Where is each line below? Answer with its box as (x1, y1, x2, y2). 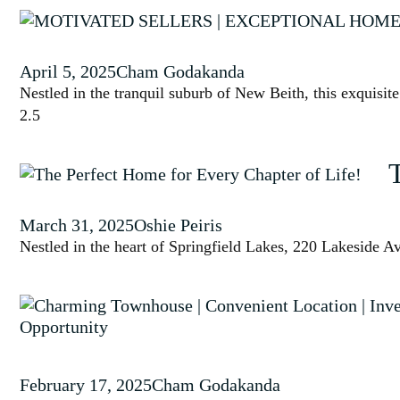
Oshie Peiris (134, 215, 222, 235)
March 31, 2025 (20, 215, 134, 235)
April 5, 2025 (20, 62, 116, 81)
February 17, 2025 (20, 375, 152, 395)
